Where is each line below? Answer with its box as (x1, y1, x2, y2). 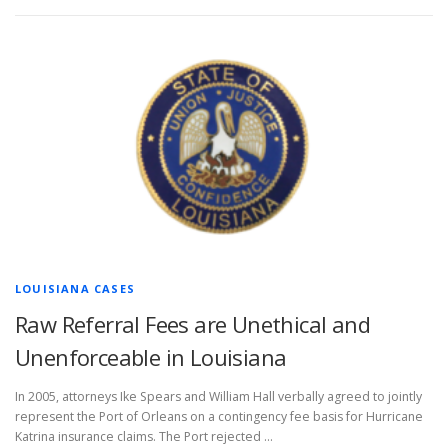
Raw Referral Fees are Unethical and (15, 309, 370, 340)
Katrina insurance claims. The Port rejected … (15, 428, 273, 446)
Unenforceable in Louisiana (15, 342, 287, 373)
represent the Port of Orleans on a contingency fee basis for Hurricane (15, 408, 423, 426)
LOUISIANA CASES (15, 281, 135, 297)
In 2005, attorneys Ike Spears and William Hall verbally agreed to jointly (15, 388, 422, 406)
